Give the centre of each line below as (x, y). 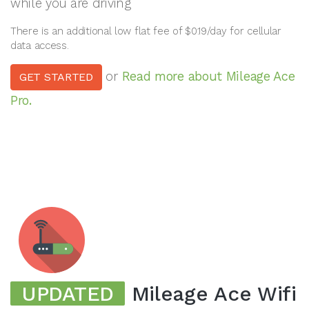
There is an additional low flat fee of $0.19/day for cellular (146, 31)
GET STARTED (56, 77)
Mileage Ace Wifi (210, 293)
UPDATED (68, 293)
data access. (40, 45)
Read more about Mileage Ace (208, 76)
